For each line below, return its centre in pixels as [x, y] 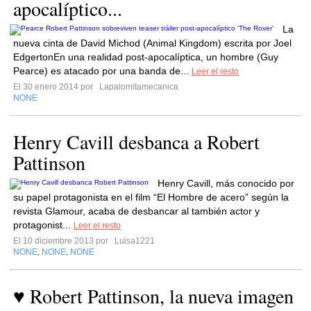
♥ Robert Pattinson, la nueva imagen [153, 296]
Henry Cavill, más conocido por [226, 183]
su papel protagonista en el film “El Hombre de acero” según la [151, 197]
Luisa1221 [134, 241]
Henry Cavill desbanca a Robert [136, 142]
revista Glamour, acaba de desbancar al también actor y [136, 211]
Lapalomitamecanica [138, 87]
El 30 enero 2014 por [55, 87]
